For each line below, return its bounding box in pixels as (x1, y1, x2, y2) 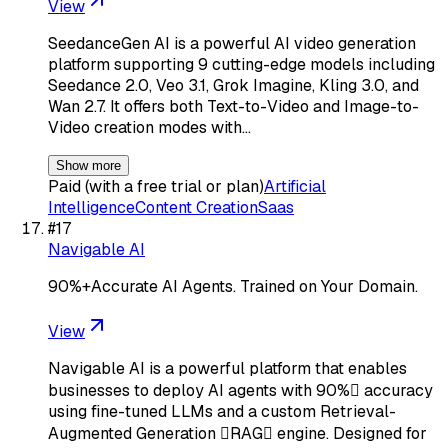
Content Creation (135, 196, 258, 218)
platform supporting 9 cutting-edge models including (48, 53, 435, 75)
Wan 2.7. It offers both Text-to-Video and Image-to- (48, 95, 419, 117)
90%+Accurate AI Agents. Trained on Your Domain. (48, 275, 418, 297)
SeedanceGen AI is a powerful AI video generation (48, 32, 416, 54)
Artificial (264, 175, 326, 197)
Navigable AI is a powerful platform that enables (48, 357, 407, 379)
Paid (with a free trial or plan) (48, 175, 264, 197)
